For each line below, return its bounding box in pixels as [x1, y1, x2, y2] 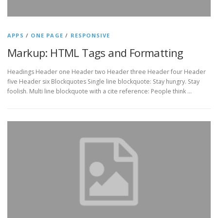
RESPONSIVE [70, 32, 110, 39]
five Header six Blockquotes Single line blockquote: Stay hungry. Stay [7, 77, 200, 86]
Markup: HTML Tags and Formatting [7, 45, 183, 60]
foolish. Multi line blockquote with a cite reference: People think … [7, 87, 192, 96]
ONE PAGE [31, 32, 64, 39]
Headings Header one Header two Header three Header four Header [7, 68, 206, 76]
